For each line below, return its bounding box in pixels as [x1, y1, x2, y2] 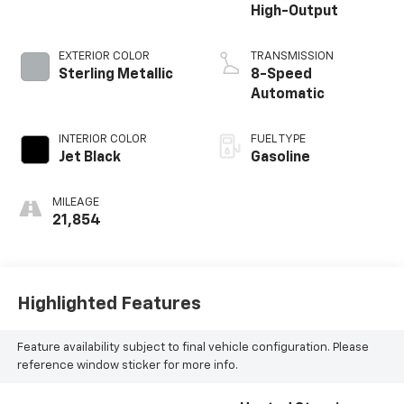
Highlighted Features [16, 294, 201, 313]
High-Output [251, 5, 338, 20]
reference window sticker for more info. [16, 359, 238, 372]
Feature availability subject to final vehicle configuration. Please [16, 341, 369, 353]
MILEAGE [51, 197, 99, 209]
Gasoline [251, 151, 310, 166]
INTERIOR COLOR [58, 133, 147, 146]
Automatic [251, 87, 325, 103]
